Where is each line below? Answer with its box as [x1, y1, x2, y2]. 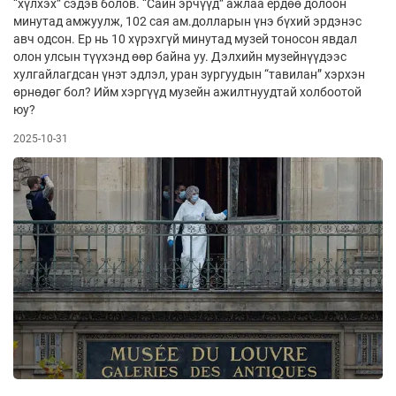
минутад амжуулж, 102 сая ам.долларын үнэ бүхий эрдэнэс [13, 14, 362, 29]
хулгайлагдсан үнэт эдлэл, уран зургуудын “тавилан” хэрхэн [13, 67, 365, 82]
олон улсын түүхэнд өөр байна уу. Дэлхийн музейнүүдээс [13, 49, 346, 65]
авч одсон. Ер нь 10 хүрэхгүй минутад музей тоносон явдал [13, 32, 357, 47]
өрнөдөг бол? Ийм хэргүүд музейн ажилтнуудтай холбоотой [13, 85, 362, 100]
